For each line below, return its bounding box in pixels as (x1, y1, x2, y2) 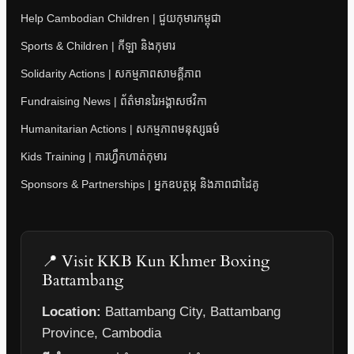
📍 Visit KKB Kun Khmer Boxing (42, 250, 269, 273)
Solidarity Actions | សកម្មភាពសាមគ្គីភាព (21, 67, 201, 81)
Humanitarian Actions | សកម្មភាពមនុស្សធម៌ (21, 122, 220, 136)
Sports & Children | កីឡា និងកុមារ (21, 40, 175, 53)
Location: (42, 304, 101, 320)
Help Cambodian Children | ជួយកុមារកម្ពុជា (21, 12, 221, 25)
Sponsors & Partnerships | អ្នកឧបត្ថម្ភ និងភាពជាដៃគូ (21, 178, 259, 191)
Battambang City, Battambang (101, 304, 281, 320)
